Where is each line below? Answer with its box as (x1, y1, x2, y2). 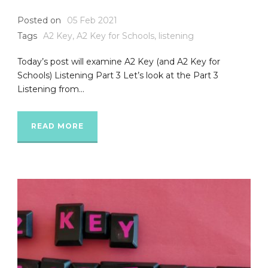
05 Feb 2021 (67, 15, 117, 26)
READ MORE (31, 121, 84, 131)
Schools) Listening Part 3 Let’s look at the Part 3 (17, 70, 218, 81)
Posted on (17, 15, 61, 26)
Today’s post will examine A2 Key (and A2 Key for (17, 56, 220, 68)
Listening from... (17, 84, 84, 95)
